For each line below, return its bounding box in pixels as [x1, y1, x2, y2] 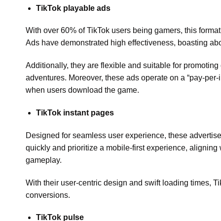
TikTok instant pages [36, 108, 114, 117]
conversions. [26, 190, 70, 199]
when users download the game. [26, 86, 139, 95]
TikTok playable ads [36, 3, 110, 12]
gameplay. [26, 155, 62, 164]
